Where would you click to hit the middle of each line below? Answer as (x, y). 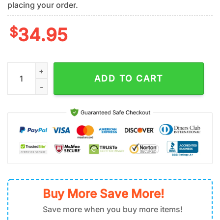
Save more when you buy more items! (113, 209)
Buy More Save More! (103, 194)
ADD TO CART (129, 79)
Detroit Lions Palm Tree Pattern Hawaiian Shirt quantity (100, 68)
